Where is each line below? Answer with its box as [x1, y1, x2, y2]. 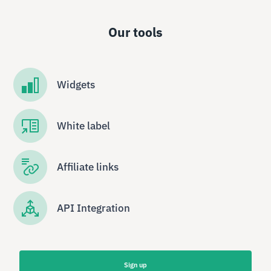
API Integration [57, 201, 131, 215]
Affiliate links [57, 160, 119, 174]
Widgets [57, 77, 96, 91]
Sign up [124, 260, 147, 269]
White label [57, 119, 111, 132]
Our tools [108, 23, 163, 41]
